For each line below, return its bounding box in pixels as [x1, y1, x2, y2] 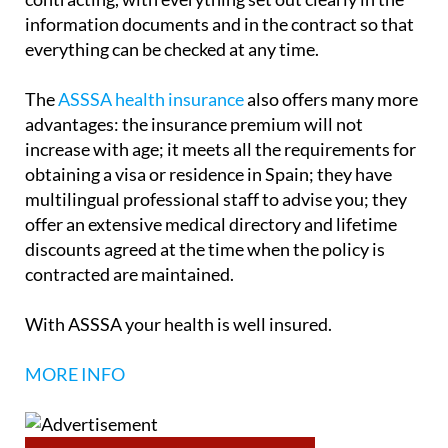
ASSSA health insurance [58, 87, 244, 110]
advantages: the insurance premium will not [25, 112, 363, 135]
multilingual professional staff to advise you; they [25, 187, 407, 210]
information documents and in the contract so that [25, 12, 414, 35]
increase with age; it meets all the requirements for [25, 137, 416, 160]
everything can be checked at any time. [25, 37, 319, 60]
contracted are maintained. [25, 262, 234, 285]
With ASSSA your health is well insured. [25, 312, 332, 335]
